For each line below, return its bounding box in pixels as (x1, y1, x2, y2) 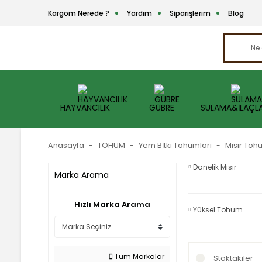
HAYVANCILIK (60, 101, 111, 113)
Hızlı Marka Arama (74, 199, 150, 210)
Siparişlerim (170, 8, 211, 18)
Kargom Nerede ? (48, 8, 109, 18)
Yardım (127, 8, 152, 18)
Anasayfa (48, 140, 84, 151)
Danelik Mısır (193, 162, 236, 172)
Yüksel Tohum (193, 205, 243, 215)
